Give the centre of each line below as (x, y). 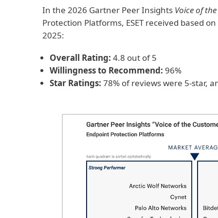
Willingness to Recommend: (106, 70)
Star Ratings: (76, 83)
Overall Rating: (81, 58)
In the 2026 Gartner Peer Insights (109, 10)
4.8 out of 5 (135, 58)
